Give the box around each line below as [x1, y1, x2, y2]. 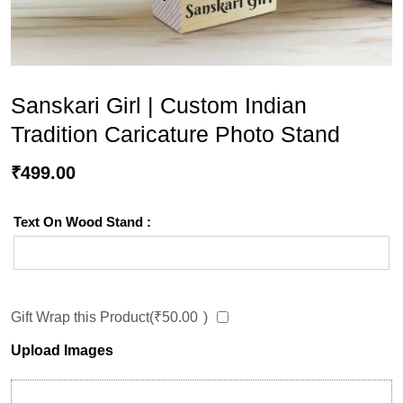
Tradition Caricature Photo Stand [11, 121, 340, 147]
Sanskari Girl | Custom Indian [11, 92, 307, 118]
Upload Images [11, 342, 113, 358]
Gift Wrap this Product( [11, 309, 154, 325]
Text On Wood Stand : [13, 213, 151, 229]
